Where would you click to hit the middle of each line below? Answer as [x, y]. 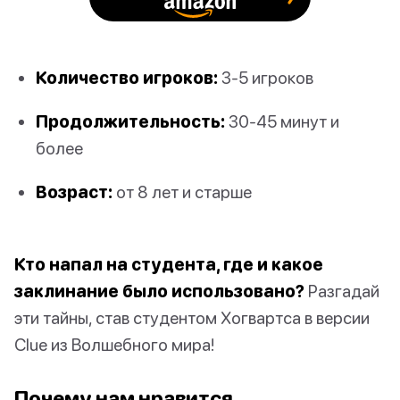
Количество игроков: [127, 77]
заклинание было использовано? [159, 291]
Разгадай [342, 291]
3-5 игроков [266, 77]
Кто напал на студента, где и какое [169, 264]
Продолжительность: [130, 121]
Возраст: [74, 192]
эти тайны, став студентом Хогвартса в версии [192, 318]
